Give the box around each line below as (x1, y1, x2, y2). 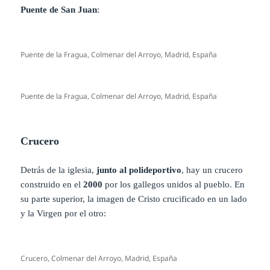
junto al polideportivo (96, 165, 182, 175)
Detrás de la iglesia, (20, 165, 97, 175)
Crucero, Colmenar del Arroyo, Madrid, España (20, 253, 178, 263)
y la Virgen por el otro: (20, 208, 107, 218)
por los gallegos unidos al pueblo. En (102, 179, 245, 189)
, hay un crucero (181, 165, 243, 175)
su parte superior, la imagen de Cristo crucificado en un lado (20, 193, 248, 204)
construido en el (20, 179, 84, 189)
